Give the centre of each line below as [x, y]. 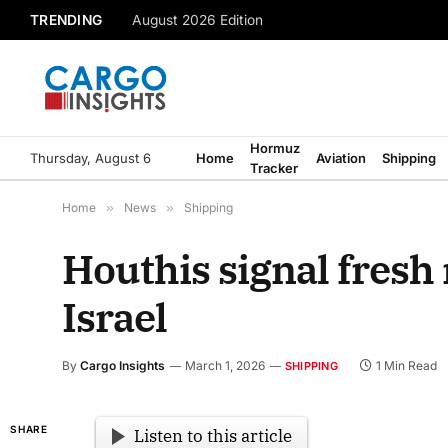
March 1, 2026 [225, 365]
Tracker [274, 168]
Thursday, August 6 [90, 157]
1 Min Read [406, 365]
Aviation [341, 158]
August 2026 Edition [198, 20]
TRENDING [66, 19]
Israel [114, 317]
